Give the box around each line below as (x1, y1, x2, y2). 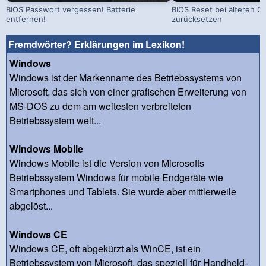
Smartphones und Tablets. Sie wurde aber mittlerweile (9, 184, 236, 198)
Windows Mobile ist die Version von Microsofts (9, 156, 204, 170)
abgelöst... (9, 198, 53, 213)
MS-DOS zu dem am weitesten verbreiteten (9, 99, 191, 113)
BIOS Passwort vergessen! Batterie (6, 4, 135, 14)
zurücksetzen (172, 14, 223, 24)
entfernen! (6, 14, 46, 24)
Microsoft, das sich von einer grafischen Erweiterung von (9, 84, 246, 99)
